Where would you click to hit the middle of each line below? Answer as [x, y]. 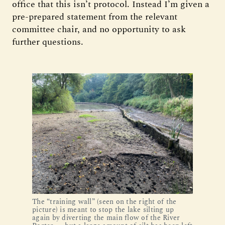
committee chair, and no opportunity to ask [99, 29]
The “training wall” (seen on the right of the [104, 201]
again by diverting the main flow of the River [106, 217]
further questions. [48, 42]
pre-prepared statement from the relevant [95, 17]
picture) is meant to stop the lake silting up [103, 209]
